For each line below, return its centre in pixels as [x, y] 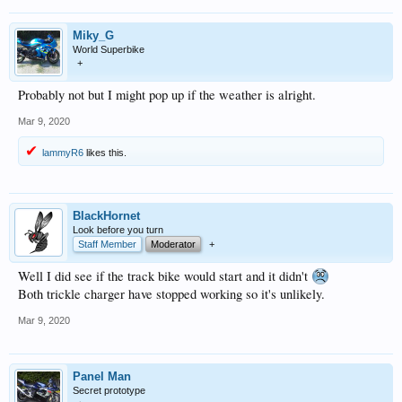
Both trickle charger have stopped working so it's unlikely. [171, 294]
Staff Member [107, 244]
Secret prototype [109, 390]
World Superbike [109, 49]
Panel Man [102, 376]
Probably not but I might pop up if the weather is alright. [167, 95]
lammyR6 [63, 153]
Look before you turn [118, 230]
